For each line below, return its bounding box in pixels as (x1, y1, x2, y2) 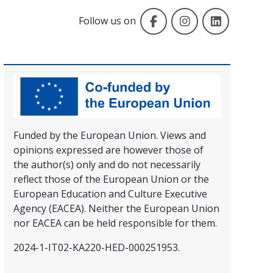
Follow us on (78, 13, 136, 27)
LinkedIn (229, 8, 269, 21)
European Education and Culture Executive (13, 187, 207, 201)
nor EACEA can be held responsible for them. (13, 216, 217, 230)
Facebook (166, 8, 211, 21)
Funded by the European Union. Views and (13, 129, 206, 143)
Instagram (197, 8, 246, 21)
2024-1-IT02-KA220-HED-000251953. (13, 241, 180, 255)
